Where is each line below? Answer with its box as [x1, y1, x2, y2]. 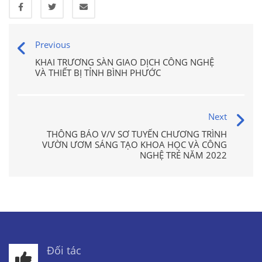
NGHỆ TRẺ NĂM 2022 [140, 149, 227, 161]
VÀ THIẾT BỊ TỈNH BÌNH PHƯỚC [35, 66, 161, 78]
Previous [35, 38, 70, 50]
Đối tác [47, 243, 81, 257]
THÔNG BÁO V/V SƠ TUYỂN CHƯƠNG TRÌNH [47, 127, 227, 140]
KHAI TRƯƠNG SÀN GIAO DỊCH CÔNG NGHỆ [35, 56, 214, 68]
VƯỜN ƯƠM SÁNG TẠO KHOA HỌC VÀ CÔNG [42, 138, 227, 150]
